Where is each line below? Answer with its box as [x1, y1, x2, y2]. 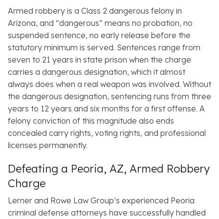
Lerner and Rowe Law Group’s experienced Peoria [8, 196, 195, 206]
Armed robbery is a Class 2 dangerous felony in [8, 6, 182, 16]
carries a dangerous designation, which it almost [8, 67, 185, 77]
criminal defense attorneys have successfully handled [8, 208, 206, 218]
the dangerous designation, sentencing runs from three [8, 91, 211, 102]
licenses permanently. [8, 140, 88, 151]
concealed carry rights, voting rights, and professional [8, 128, 206, 138]
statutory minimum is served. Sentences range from [8, 43, 200, 53]
